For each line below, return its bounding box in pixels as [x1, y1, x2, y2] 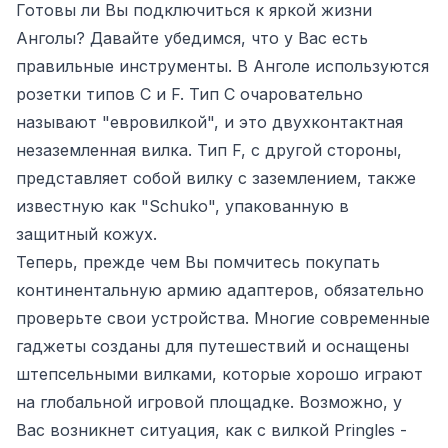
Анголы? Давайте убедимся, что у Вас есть [16, 28, 368, 48]
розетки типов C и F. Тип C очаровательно [16, 84, 363, 104]
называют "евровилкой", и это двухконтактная [16, 112, 403, 132]
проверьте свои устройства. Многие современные [16, 308, 430, 328]
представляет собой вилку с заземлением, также [16, 168, 416, 188]
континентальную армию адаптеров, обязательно [16, 280, 424, 300]
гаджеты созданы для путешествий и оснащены [16, 336, 409, 356]
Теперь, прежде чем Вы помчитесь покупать [16, 252, 380, 272]
